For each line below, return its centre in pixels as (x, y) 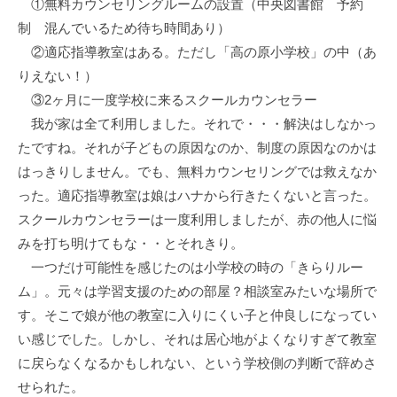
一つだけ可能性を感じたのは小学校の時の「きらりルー (191, 268)
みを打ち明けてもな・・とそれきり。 (131, 244)
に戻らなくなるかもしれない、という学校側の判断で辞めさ (197, 363)
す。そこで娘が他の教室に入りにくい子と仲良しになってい (197, 315)
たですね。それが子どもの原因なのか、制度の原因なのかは (197, 148)
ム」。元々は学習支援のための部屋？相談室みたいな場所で (197, 292)
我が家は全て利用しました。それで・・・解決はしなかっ (197, 124)
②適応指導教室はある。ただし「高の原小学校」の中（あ (197, 52)
